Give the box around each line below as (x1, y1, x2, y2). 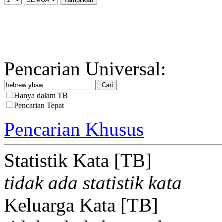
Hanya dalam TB (14, 91, 68, 100)
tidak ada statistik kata (4, 172, 182, 193)
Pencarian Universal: (4, 58, 166, 79)
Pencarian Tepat (14, 101, 64, 110)
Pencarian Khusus (4, 118, 144, 140)
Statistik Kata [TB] (4, 150, 152, 171)
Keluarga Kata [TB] (4, 194, 158, 216)
